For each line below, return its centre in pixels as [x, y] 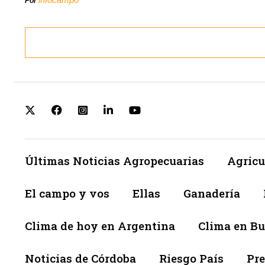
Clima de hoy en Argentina [100, 226]
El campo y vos [67, 193]
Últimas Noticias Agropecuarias [114, 161]
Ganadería [212, 193]
